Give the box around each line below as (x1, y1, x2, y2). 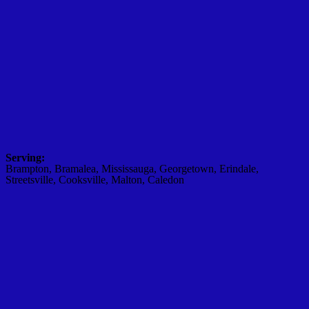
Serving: (6, 151, 45, 163)
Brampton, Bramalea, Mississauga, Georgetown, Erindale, (6, 162, 259, 175)
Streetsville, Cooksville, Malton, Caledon (6, 173, 184, 186)
